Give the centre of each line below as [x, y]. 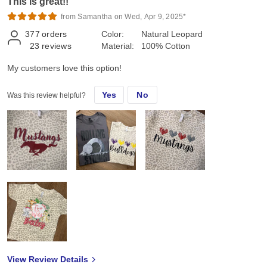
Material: [118, 46]
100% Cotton [166, 46]
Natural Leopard [172, 34]
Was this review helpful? [46, 95]
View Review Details [48, 259]
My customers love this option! [64, 68]
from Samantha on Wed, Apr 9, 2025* [124, 16]
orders [55, 34]
